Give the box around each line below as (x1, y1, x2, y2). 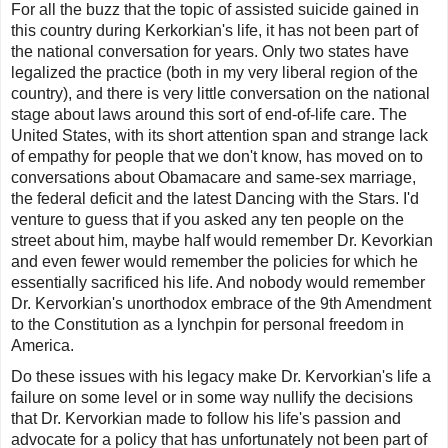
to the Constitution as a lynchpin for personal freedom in (11, 316, 404, 334)
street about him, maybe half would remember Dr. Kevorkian (11, 232, 433, 250)
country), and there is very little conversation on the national (11, 85, 430, 103)
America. (11, 337, 74, 355)
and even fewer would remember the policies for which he (11, 253, 418, 271)
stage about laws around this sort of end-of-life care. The (11, 106, 407, 124)
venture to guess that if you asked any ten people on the (11, 211, 404, 229)
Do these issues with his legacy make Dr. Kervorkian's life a (11, 368, 431, 386)
